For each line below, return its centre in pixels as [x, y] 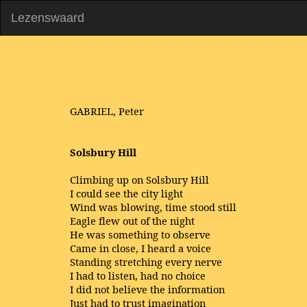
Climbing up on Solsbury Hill [139, 180]
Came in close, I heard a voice [140, 248]
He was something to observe [140, 234]
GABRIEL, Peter [107, 111]
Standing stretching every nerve [146, 262]
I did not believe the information [147, 289]
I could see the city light [126, 193]
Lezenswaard [48, 18]
